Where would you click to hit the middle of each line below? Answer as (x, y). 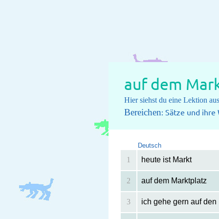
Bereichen (142, 112)
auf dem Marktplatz (174, 181)
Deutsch (149, 146)
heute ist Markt (166, 160)
